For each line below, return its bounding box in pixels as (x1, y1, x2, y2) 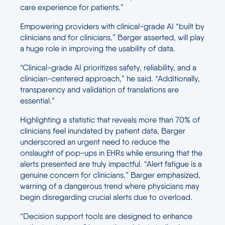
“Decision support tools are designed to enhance (20, 211, 192, 221)
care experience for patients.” (20, 2, 124, 12)
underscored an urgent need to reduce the (20, 137, 170, 147)
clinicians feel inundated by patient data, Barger (20, 126, 185, 136)
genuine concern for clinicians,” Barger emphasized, (20, 170, 200, 180)
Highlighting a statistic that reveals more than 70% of (20, 115, 200, 125)
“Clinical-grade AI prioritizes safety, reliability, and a (20, 62, 196, 72)
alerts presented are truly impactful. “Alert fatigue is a (20, 159, 202, 169)
